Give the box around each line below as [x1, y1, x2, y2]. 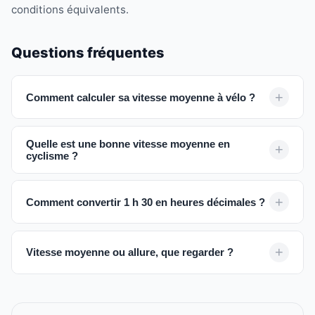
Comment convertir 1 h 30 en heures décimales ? [26, 195, 265, 208]
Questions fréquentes [11, 44, 165, 62]
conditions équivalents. [11, 3, 129, 17]
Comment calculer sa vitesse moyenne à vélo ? [26, 91, 255, 103]
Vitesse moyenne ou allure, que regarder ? [26, 246, 233, 259]
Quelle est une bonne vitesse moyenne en [26, 137, 230, 150]
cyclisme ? [26, 149, 78, 162]
